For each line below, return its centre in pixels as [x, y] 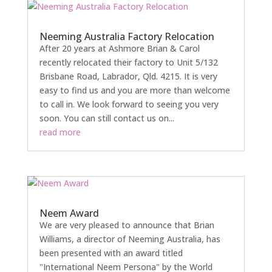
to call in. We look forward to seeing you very [129, 104]
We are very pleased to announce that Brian [127, 225]
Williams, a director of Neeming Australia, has [130, 239]
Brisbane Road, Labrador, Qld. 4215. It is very [128, 76]
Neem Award [69, 213]
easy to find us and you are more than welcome [134, 90]
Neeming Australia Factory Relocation [127, 36]
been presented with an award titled [111, 253]
